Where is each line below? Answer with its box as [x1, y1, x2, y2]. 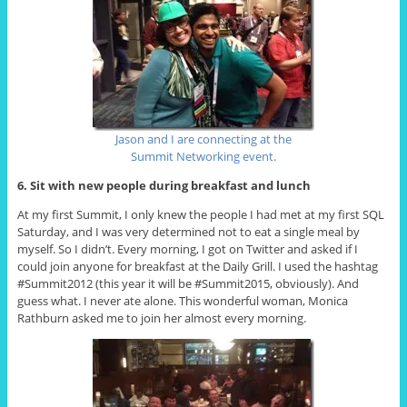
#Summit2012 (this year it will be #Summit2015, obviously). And [16, 274, 359, 292]
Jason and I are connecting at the [115, 130, 292, 147]
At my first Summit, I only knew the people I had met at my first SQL [16, 205, 384, 223]
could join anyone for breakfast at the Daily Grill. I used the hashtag [16, 257, 378, 274]
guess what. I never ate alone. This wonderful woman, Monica [16, 292, 348, 309]
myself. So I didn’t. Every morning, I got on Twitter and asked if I [16, 240, 358, 257]
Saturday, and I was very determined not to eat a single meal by [16, 223, 360, 240]
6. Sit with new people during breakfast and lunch [16, 176, 311, 194]
